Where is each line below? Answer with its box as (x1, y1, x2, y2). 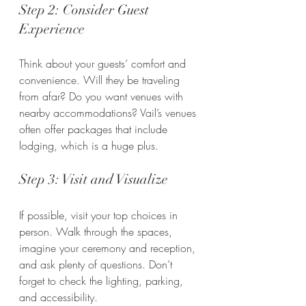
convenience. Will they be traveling (19, 72, 183, 87)
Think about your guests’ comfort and (19, 55, 189, 71)
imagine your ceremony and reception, (19, 240, 199, 255)
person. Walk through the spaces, (19, 223, 176, 239)
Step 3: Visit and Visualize (19, 170, 168, 188)
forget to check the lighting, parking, (19, 273, 186, 288)
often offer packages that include (19, 121, 171, 137)
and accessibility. (19, 289, 98, 305)
